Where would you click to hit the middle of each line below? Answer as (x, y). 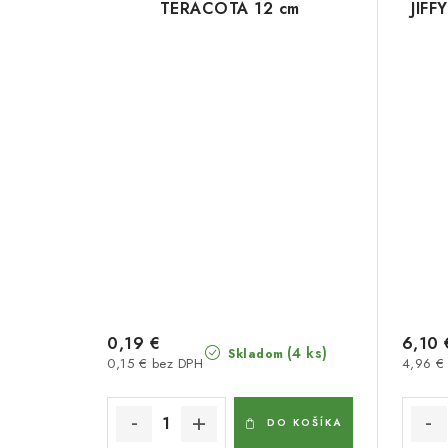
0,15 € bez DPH (155, 363)
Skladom (253, 354)
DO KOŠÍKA (304, 422)
